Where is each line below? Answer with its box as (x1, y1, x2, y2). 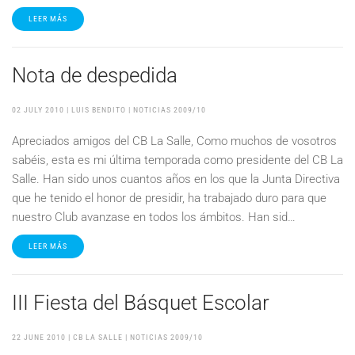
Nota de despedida (12, 63, 177, 87)
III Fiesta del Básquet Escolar (12, 291, 269, 315)
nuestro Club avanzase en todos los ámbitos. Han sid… (12, 210, 296, 224)
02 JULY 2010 (12, 105, 64, 114)
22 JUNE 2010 (12, 333, 66, 342)
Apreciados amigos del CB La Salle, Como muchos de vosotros (12, 134, 337, 148)
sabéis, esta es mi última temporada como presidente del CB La (12, 153, 343, 167)
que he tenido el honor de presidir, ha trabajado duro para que (12, 191, 326, 205)
